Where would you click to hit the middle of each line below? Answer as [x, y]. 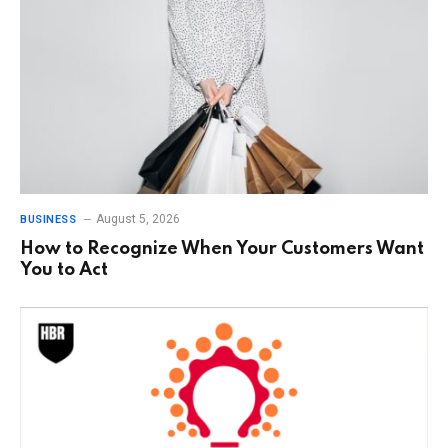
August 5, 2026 [138, 219]
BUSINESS [48, 220]
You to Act [64, 270]
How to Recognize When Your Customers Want [222, 249]
